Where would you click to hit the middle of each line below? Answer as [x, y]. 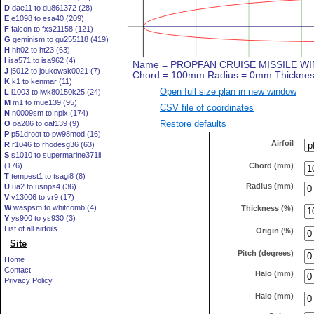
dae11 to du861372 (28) [51, 8]
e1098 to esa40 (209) [47, 18]
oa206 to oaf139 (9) [45, 123]
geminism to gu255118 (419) [60, 39]
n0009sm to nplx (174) [49, 113]
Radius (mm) [270, 185]
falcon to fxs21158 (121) [51, 29]
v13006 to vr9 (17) [42, 197]
